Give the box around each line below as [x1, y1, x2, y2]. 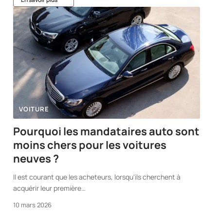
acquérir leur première [13, 183, 82, 193]
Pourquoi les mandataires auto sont [13, 124, 200, 139]
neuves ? [13, 151, 59, 166]
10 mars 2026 [13, 200, 52, 210]
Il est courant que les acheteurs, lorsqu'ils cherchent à [13, 172, 181, 182]
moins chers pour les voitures [13, 138, 167, 153]
